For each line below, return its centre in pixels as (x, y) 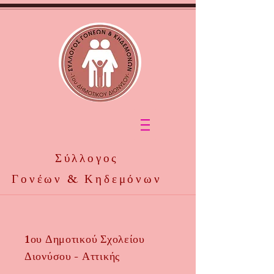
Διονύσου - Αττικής (72, 258)
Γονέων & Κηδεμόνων (87, 181)
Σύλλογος (87, 160)
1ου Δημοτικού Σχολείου (85, 241)
